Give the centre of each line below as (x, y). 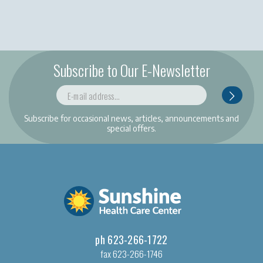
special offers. (131, 128)
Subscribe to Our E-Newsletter (131, 70)
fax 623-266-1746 (131, 253)
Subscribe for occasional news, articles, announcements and (131, 118)
